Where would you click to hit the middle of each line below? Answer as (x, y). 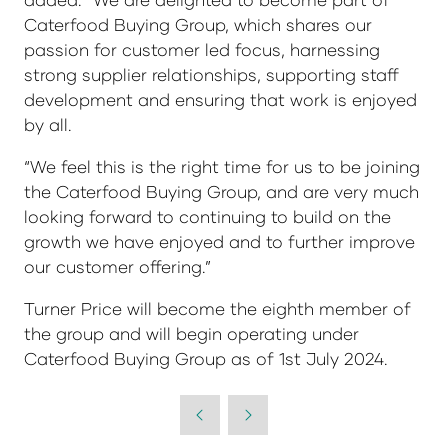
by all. (48, 125)
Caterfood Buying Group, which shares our (198, 25)
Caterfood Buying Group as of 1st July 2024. (206, 359)
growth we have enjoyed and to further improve (219, 242)
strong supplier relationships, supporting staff (211, 75)
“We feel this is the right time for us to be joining (222, 167)
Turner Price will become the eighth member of (217, 309)
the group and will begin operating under (191, 334)
